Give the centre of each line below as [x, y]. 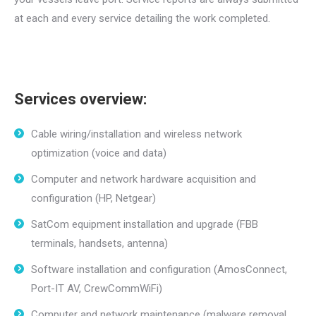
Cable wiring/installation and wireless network [136, 134]
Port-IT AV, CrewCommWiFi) [97, 288]
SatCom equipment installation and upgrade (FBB [145, 224]
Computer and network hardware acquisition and [144, 179]
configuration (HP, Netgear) [93, 198]
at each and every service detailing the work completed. [142, 18]
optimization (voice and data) [99, 153]
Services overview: [80, 99]
